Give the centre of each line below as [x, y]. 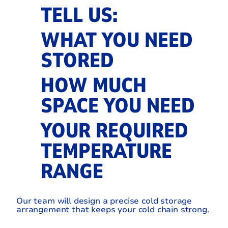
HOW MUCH [93, 86]
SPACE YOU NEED [118, 106]
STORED [77, 60]
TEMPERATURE [106, 151]
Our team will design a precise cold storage [104, 201]
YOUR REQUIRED [114, 131]
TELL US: [79, 15]
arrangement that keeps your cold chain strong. [113, 210]
